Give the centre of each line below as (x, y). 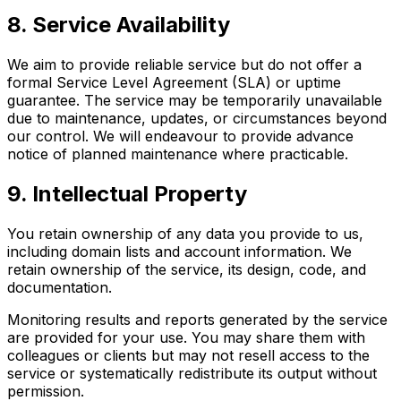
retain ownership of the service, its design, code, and (187, 270)
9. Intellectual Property (127, 194)
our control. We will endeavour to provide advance (180, 137)
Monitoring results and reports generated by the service (197, 320)
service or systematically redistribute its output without (192, 374)
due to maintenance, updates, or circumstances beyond (197, 119)
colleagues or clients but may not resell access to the (188, 356)
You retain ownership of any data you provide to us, (185, 234)
